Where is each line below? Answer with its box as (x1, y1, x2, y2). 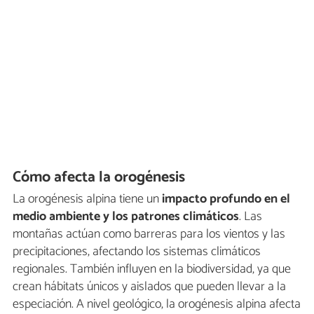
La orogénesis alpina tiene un (13, 188, 162, 210)
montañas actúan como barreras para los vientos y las (13, 223, 285, 245)
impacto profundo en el (162, 188, 290, 210)
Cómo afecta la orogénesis (13, 165, 186, 191)
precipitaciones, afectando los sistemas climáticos (13, 240, 261, 262)
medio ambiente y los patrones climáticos (13, 205, 239, 227)
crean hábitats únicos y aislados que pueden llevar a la (13, 275, 286, 297)
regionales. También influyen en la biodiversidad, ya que (13, 258, 291, 280)
